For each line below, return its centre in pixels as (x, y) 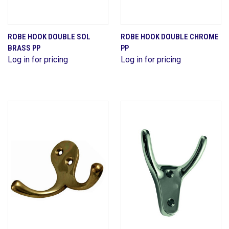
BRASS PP (24, 48)
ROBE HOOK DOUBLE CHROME (170, 37)
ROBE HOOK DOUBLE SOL (49, 37)
